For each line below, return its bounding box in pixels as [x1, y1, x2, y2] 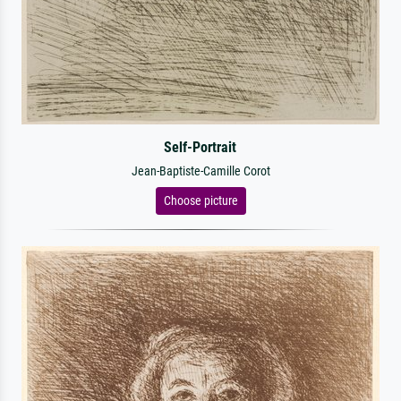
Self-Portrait [164, 139, 237, 156]
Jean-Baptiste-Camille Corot [131, 164, 270, 179]
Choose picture [163, 193, 238, 208]
